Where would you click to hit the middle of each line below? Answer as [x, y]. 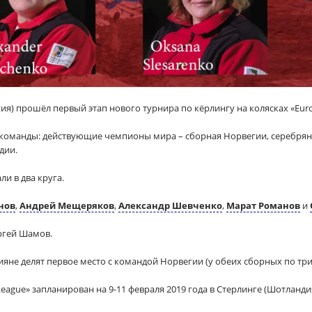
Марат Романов [263, 205]
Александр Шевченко [170, 205]
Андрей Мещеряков [67, 205]
